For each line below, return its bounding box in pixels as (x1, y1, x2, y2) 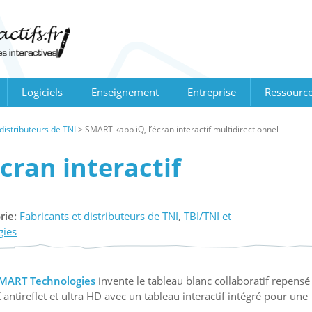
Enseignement (91, 84, 159, 99)
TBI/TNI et (184, 208, 231, 223)
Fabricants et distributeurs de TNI (19, 208, 178, 223)
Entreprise (187, 84, 236, 99)
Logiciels (22, 84, 63, 99)
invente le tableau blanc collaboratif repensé (95, 273, 310, 288)
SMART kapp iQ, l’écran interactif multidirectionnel (85, 123, 279, 135)
